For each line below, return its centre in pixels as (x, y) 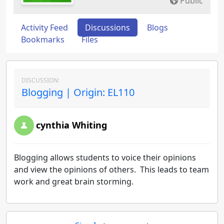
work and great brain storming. (74, 181)
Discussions (107, 27)
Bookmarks (43, 39)
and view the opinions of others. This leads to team (111, 169)
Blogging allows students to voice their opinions (105, 157)
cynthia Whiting (71, 125)
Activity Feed (44, 27)
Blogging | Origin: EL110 (78, 92)
